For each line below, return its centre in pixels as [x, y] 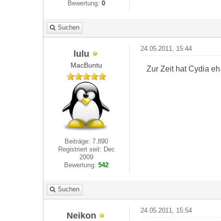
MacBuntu [87, 65]
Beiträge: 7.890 [87, 141]
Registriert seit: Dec [86, 149]
